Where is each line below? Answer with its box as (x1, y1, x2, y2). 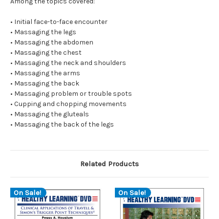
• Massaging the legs (10, 28, 76, 37)
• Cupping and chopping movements (10, 100, 127, 109)
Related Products (80, 159, 139, 169)
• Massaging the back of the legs (10, 120, 114, 129)
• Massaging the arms (10, 69, 80, 78)
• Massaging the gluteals (10, 110, 89, 119)
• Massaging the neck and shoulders (10, 59, 126, 67)
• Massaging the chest (10, 48, 82, 57)
